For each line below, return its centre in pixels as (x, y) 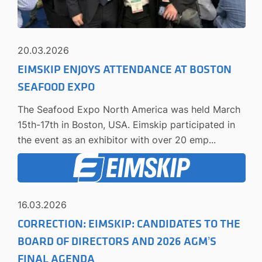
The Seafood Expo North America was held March (129, 110)
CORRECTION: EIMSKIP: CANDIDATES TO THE (129, 224)
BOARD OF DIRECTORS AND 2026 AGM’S (117, 242)
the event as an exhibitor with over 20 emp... (117, 140)
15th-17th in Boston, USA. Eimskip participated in (126, 125)
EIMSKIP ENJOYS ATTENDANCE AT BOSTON (125, 70)
